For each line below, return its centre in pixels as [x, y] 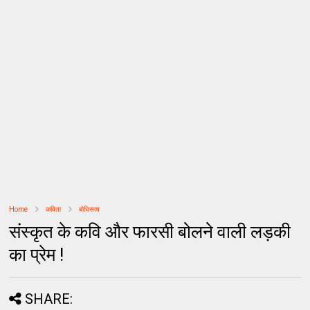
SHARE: [49, 299]
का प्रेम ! [37, 255]
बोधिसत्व [90, 209]
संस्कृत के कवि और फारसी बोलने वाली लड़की [150, 232]
